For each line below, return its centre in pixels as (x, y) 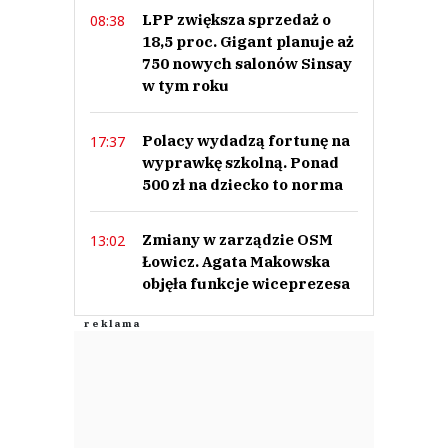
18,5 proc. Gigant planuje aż (248, 42)
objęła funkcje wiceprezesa (246, 284)
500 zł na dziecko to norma (242, 185)
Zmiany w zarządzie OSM (237, 240)
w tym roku (185, 86)
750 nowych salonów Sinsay (247, 64)
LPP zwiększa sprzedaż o (236, 20)
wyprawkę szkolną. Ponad (240, 163)
